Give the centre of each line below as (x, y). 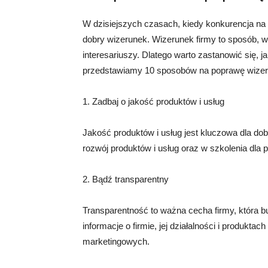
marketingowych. (116, 241)
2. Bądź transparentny (126, 179)
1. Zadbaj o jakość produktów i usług (153, 101)
